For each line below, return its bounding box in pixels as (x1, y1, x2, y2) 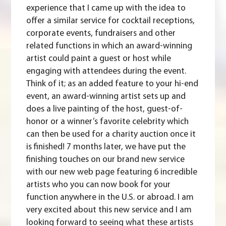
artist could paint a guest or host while (26, 54, 172, 64)
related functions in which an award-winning (26, 42, 193, 51)
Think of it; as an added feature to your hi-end (26, 80, 199, 89)
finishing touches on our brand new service (26, 155, 185, 164)
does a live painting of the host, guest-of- (26, 105, 183, 114)
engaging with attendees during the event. (26, 67, 187, 76)
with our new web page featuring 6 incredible (26, 168, 198, 177)
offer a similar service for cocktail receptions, (26, 17, 195, 26)
